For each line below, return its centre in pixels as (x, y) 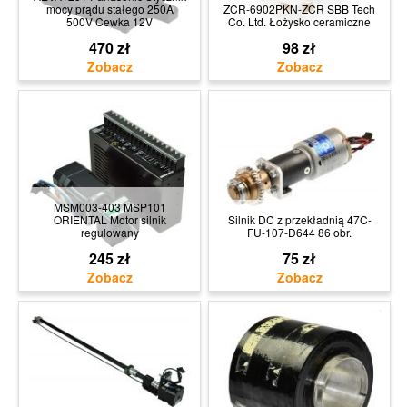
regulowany (109, 232)
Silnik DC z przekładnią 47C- (299, 219)
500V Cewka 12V (109, 21)
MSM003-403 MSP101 (109, 206)
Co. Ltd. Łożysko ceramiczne (299, 21)
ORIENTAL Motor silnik (109, 219)
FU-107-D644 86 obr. (299, 232)
